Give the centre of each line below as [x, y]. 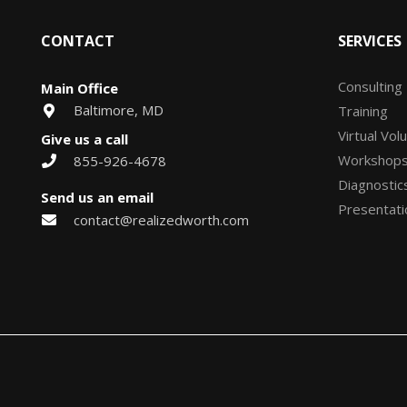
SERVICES [370, 41]
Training [363, 111]
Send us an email [97, 198]
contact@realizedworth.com [161, 219]
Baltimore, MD [118, 110]
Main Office [79, 88]
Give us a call [84, 139]
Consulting [370, 86]
